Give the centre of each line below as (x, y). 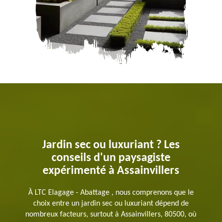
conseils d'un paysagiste (111, 158)
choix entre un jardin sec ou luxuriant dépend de (111, 203)
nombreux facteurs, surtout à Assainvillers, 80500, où (111, 214)
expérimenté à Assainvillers (111, 171)
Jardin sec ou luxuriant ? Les (111, 145)
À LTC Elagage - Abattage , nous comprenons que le (111, 193)
